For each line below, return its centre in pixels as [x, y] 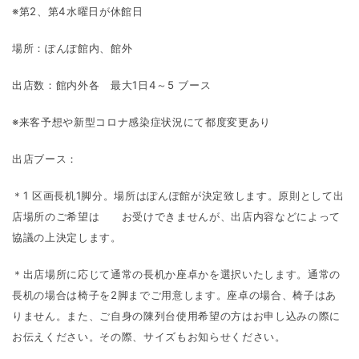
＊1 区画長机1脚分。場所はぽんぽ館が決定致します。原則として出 [178, 196]
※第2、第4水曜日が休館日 [78, 11]
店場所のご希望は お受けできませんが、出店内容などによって [176, 216]
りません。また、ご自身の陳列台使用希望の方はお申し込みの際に [176, 316]
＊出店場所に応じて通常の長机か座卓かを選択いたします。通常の [176, 274]
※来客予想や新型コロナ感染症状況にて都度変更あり [141, 122]
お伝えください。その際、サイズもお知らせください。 [149, 337]
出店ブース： [45, 159]
